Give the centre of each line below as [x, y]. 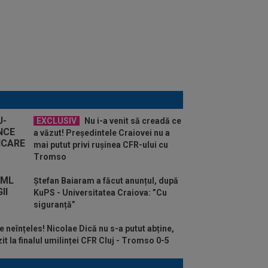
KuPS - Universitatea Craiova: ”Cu [100, 192]
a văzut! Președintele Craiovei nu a [102, 133]
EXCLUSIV [57, 121]
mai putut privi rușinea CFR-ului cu [101, 144]
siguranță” [54, 204]
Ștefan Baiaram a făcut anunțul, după [106, 180]
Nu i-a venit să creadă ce [132, 121]
